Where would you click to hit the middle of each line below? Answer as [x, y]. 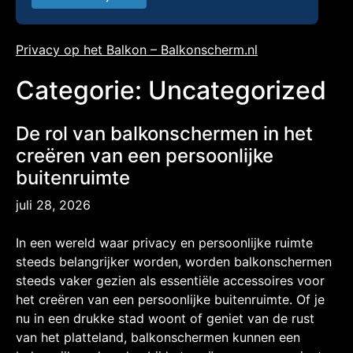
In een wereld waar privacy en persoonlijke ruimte [164, 242]
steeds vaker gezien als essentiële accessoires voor [170, 280]
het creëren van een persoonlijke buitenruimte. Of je [170, 299]
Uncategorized [237, 91]
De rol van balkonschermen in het [164, 133]
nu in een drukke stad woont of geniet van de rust [165, 318]
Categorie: [82, 91]
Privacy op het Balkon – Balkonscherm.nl [137, 50]
